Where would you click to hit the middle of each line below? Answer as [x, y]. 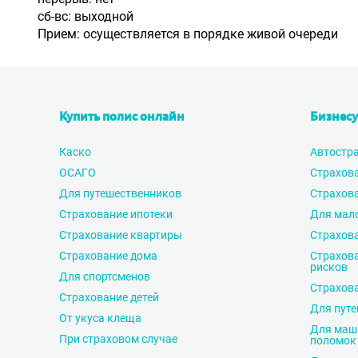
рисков [329, 267]
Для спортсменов [105, 276]
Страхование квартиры [121, 235]
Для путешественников [120, 193]
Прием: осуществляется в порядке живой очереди [188, 34]
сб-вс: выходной [86, 16]
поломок [333, 340]
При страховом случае [118, 339]
